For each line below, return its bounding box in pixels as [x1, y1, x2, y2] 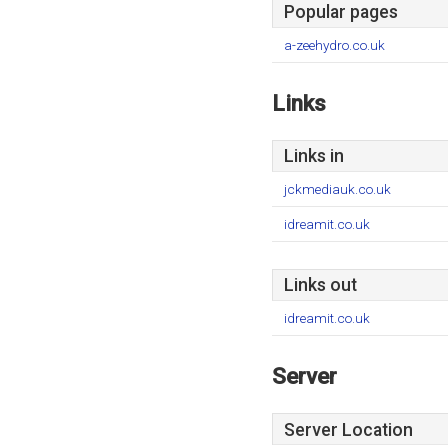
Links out [284, 275, 357, 295]
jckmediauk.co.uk [284, 181, 391, 197]
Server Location [284, 420, 413, 440]
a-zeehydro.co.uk [284, 37, 385, 53]
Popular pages [284, 2, 398, 22]
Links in [284, 146, 344, 166]
